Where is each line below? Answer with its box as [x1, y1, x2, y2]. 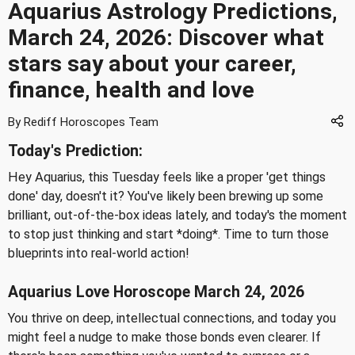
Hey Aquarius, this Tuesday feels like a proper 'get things [8, 170, 326, 185]
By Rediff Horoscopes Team [8, 115, 158, 129]
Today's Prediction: [8, 142, 143, 160]
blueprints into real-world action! [8, 246, 189, 261]
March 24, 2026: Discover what [8, 25, 324, 51]
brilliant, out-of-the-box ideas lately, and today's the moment [8, 208, 347, 223]
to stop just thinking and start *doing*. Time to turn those [8, 227, 329, 242]
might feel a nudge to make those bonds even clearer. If [8, 329, 321, 345]
